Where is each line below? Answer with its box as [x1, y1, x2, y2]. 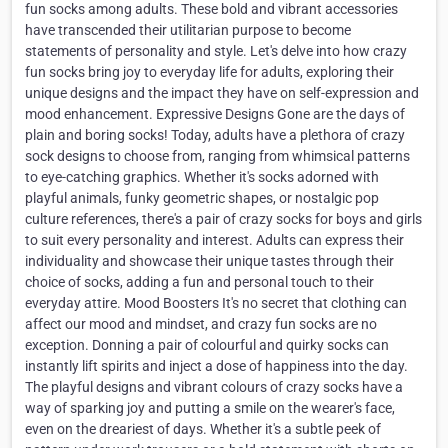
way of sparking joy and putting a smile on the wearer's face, [25, 400, 395, 417]
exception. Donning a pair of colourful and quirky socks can [25, 337, 389, 354]
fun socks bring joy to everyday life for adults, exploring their [25, 64, 394, 81]
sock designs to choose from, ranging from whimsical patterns [25, 148, 410, 165]
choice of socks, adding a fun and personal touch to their [25, 274, 374, 291]
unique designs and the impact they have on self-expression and [25, 85, 419, 102]
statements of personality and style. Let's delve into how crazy [25, 43, 407, 60]
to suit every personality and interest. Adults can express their [25, 232, 404, 249]
